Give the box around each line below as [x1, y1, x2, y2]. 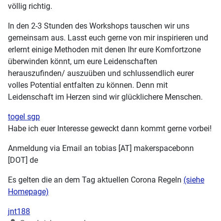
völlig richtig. [8, 1, 52, 11]
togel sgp [8, 112, 40, 122]
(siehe [184, 175, 204, 185]
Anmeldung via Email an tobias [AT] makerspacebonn [8, 144, 194, 153]
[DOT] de [8, 155, 38, 165]
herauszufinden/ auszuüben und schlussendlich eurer [8, 69, 194, 78]
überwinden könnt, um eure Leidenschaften [8, 57, 157, 67]
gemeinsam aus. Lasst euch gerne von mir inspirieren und [8, 33, 208, 43]
